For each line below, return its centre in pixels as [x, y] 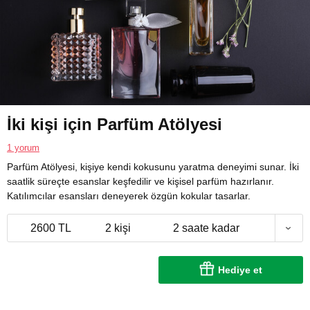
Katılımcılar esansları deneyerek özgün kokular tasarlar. [129, 196]
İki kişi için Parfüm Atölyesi [115, 125]
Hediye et [240, 270]
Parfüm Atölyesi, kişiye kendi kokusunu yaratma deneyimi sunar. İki [153, 167]
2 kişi [118, 228]
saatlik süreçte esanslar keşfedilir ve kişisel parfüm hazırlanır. [140, 182]
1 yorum [23, 148]
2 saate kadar [206, 228]
